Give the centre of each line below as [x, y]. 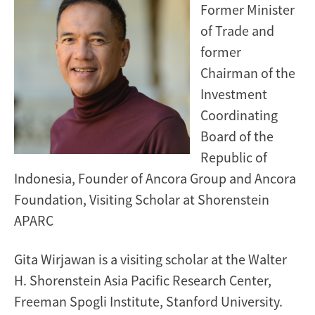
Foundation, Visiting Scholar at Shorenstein [142, 199]
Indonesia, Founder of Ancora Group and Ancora [155, 178]
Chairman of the [248, 72]
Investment [234, 94]
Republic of [234, 157]
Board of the [237, 136]
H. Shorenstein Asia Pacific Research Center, [143, 280]
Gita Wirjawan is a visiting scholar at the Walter [150, 259]
